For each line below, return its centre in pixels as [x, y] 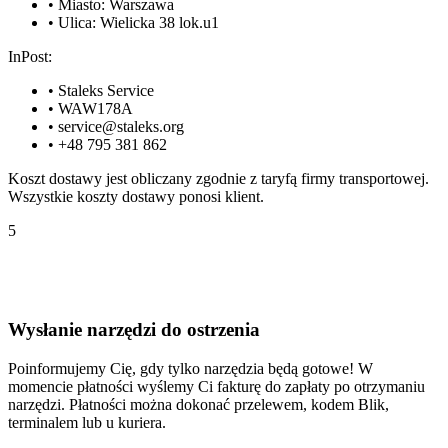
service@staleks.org [121, 127]
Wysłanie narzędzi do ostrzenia [134, 329]
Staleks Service [106, 91]
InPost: [30, 57]
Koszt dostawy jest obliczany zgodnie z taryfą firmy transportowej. [218, 179]
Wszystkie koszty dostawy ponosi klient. [136, 197]
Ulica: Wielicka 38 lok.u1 [138, 23]
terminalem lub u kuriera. [87, 422]
